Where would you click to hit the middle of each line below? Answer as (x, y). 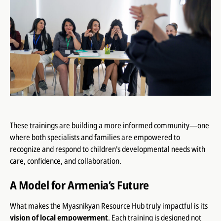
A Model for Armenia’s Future (79, 185)
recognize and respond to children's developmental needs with (107, 149)
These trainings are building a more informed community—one (109, 125)
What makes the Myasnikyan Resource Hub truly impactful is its (109, 205)
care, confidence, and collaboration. (65, 161)
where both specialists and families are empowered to (95, 137)
